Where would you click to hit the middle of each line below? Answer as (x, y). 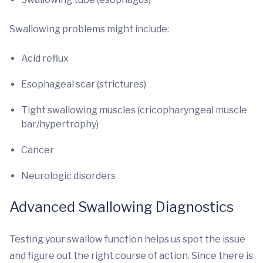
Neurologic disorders (68, 176)
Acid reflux (45, 58)
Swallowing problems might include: (89, 29)
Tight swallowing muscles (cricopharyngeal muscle (134, 110)
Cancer (38, 150)
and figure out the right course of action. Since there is (131, 256)
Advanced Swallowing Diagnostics (122, 207)
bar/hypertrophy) (60, 124)
